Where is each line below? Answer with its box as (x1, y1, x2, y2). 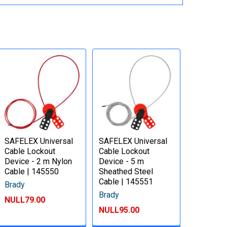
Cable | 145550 (5, 166, 59, 176)
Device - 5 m (99, 156, 144, 166)
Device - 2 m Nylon (5, 156, 72, 166)
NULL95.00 (99, 205, 140, 215)
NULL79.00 (5, 195, 46, 205)
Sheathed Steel (99, 166, 154, 176)
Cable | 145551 (99, 176, 154, 186)
